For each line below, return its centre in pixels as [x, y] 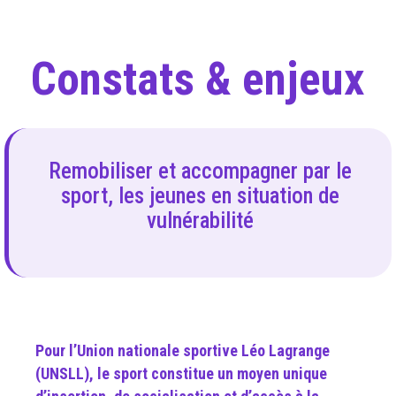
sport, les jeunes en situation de [200, 196]
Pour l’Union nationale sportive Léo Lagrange [183, 351]
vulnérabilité [200, 221]
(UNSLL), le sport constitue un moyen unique [181, 374]
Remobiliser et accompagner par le [200, 171]
